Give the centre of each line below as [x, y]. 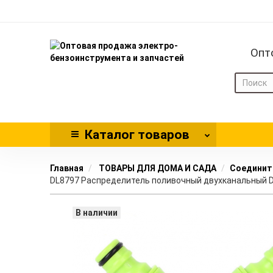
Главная [67, 168]
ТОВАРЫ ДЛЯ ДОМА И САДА [157, 168]
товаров [162, 135]
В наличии [97, 213]
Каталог [109, 135]
